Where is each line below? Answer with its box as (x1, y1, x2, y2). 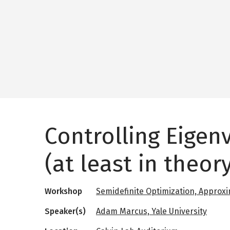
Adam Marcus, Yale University (96, 206, 207, 216)
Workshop (45, 186, 82, 196)
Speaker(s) (45, 206, 86, 216)
